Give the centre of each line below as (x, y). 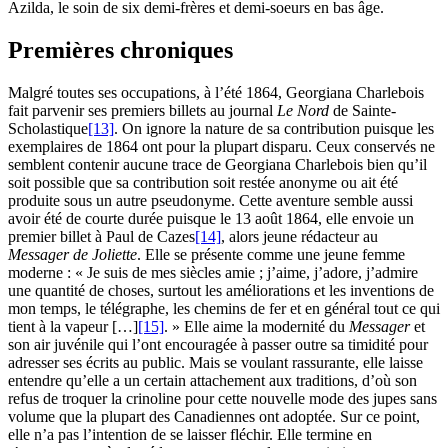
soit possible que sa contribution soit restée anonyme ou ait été (203, 183)
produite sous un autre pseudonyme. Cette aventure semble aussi (210, 201)
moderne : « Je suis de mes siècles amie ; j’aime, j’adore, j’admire (213, 273)
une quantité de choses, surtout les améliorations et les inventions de (221, 291)
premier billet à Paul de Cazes (101, 237)
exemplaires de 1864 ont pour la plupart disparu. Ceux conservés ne (221, 147)
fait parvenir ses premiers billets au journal (142, 111)
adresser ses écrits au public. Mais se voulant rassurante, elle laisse (215, 363)
